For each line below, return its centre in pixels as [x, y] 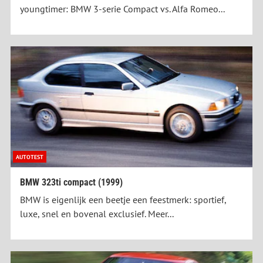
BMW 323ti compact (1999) [71, 183]
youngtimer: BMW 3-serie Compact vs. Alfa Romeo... [122, 9]
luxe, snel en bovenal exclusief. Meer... [97, 214]
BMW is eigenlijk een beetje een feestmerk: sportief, [123, 200]
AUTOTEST [30, 157]
